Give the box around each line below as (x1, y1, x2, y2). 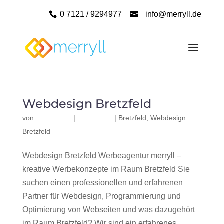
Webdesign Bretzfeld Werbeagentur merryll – (22, 151, 181, 160)
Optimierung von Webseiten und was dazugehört (22, 205, 195, 214)
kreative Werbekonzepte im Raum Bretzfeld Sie (22, 165, 190, 173)
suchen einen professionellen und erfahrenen (22, 178, 183, 187)
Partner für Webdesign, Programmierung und (22, 192, 181, 200)
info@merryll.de (145, 10, 202, 18)
